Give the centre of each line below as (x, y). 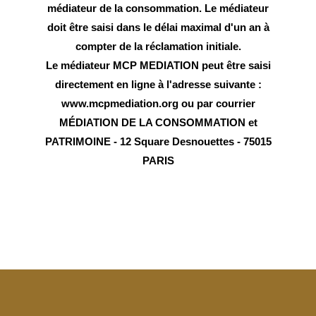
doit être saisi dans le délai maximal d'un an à (158, 27)
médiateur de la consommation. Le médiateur (158, 8)
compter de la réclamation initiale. (158, 46)
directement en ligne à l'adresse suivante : (158, 84)
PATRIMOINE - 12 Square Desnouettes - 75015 (158, 141)
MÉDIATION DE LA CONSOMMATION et (158, 122)
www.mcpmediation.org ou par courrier (158, 103)
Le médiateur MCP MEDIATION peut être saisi (158, 65)
